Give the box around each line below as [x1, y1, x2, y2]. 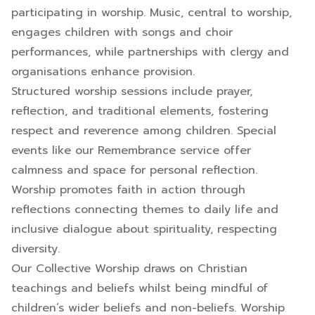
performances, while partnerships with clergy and [11, 44, 289, 60]
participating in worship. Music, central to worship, [11, 4, 292, 21]
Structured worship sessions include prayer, [11, 83, 252, 100]
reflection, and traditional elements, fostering [11, 103, 269, 120]
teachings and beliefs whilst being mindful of [11, 280, 268, 297]
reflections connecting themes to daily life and [11, 201, 278, 218]
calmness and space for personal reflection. [11, 162, 257, 179]
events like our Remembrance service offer [11, 142, 251, 159]
